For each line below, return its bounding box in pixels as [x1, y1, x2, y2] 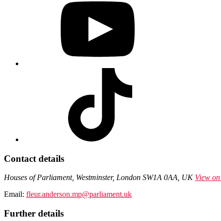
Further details [4, 208, 64, 219]
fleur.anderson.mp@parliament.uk [26, 190, 132, 199]
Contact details [4, 153, 64, 164]
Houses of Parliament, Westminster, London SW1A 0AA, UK [4, 173, 193, 182]
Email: [4, 190, 26, 199]
